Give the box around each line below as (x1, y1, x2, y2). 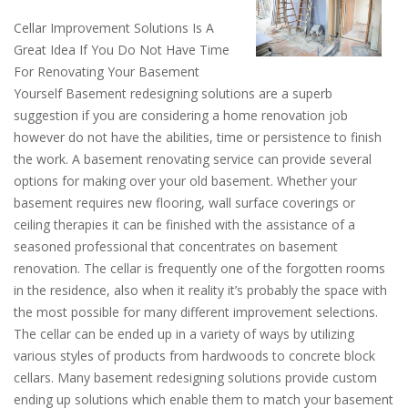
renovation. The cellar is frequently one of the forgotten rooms (14, 260, 385, 277)
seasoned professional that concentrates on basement (14, 238, 338, 255)
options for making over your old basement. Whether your (14, 172, 357, 189)
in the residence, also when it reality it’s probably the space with (14, 281, 387, 299)
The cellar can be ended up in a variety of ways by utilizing (14, 325, 354, 342)
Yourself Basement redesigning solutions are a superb (14, 85, 332, 102)
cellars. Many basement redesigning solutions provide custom (14, 369, 377, 386)
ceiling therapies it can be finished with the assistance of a (14, 216, 355, 233)
